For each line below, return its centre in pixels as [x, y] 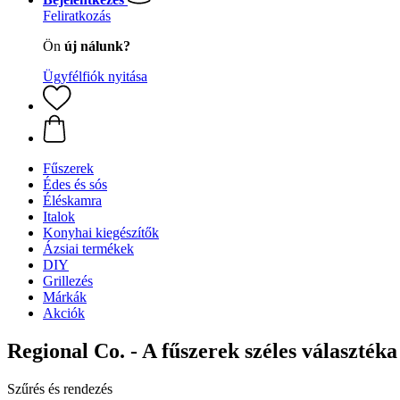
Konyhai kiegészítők [101, 233]
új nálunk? [97, 46]
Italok [59, 217]
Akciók [64, 313]
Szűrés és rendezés [60, 388]
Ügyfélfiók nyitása [95, 76]
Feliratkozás [77, 16]
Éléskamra [72, 200]
